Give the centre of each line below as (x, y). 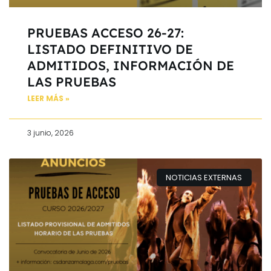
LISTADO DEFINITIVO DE (110, 49)
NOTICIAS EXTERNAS (204, 177)
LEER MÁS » (48, 99)
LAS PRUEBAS (72, 82)
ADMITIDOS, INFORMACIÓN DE (131, 66)
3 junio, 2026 (51, 133)
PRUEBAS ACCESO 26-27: (106, 33)
